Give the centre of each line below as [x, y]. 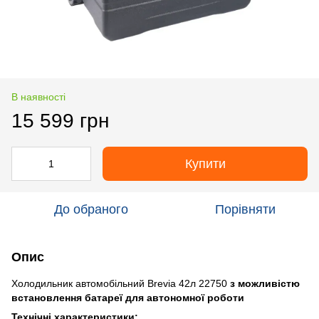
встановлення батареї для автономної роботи [129, 297]
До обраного [91, 209]
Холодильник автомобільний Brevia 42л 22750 [121, 283]
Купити [205, 163]
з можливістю [265, 283]
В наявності [38, 96]
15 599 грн [60, 120]
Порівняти [245, 209]
